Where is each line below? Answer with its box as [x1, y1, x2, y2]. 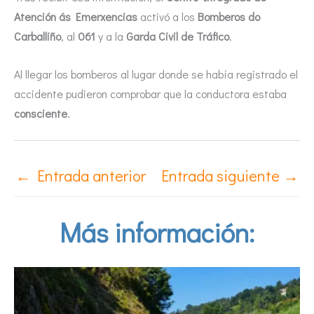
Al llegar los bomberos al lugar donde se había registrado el [14, 66, 298, 81]
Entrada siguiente [161, 165, 283, 186]
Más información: [60, 214, 254, 250]
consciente [14, 105, 67, 121]
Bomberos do [198, 8, 260, 24]
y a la [95, 28, 126, 43]
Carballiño [14, 28, 61, 43]
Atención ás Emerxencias [14, 8, 137, 24]
